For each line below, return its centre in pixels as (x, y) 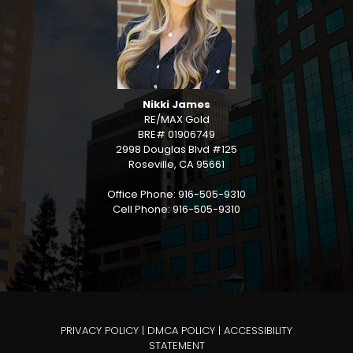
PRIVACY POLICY (100, 331)
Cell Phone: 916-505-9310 (176, 209)
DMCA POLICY (181, 331)
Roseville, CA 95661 (176, 164)
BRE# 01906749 (176, 134)
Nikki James (176, 104)
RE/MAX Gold (176, 119)
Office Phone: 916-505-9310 (176, 194)
